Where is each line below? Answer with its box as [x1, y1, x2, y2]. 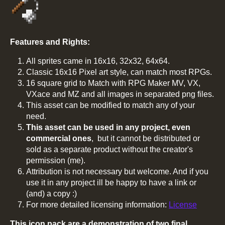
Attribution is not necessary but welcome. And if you [26, 167, 208, 176]
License [169, 200, 197, 209]
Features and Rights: [10, 37, 90, 46]
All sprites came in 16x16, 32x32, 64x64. [26, 56, 170, 65]
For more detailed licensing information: [26, 200, 169, 209]
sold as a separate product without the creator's [26, 145, 193, 154]
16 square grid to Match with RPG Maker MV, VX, [26, 78, 200, 87]
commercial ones [26, 134, 91, 143]
